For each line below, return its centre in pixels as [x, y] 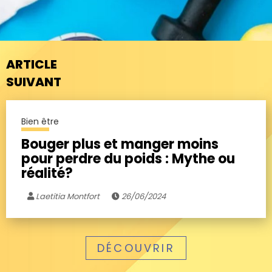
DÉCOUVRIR [136, 248]
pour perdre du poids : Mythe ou [128, 158]
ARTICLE [32, 64]
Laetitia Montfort [67, 196]
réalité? [47, 173]
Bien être [40, 121]
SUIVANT [34, 82]
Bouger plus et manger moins [120, 144]
